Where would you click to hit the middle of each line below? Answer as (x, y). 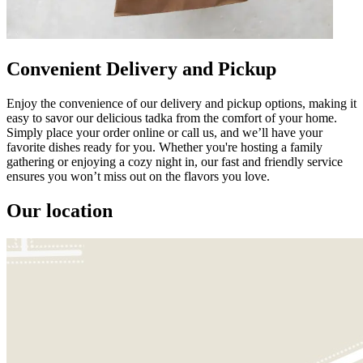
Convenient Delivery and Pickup (141, 68)
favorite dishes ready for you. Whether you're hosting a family (164, 147)
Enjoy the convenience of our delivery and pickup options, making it (181, 103)
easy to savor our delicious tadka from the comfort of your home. (172, 117)
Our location (60, 210)
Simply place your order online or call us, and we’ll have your (164, 132)
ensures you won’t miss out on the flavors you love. (138, 176)
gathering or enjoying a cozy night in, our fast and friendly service (175, 161)
